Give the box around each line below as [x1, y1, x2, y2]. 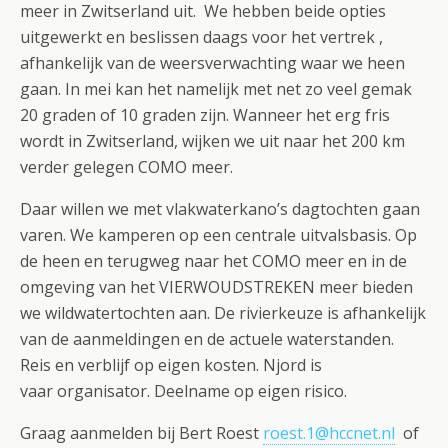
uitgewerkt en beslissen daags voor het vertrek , [20, 26, 383, 48]
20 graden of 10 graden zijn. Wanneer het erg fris [20, 104, 390, 126]
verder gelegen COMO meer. [20, 156, 233, 178]
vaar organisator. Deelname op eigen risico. [20, 380, 347, 402]
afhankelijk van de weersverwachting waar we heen [20, 52, 405, 74]
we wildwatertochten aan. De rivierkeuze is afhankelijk [20, 302, 426, 324]
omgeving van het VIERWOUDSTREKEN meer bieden [20, 276, 413, 298]
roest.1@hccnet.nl [263, 422, 395, 444]
